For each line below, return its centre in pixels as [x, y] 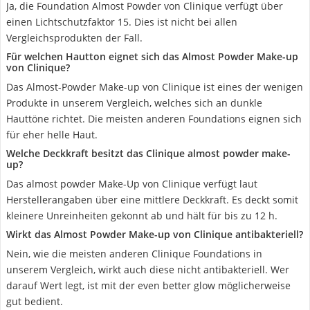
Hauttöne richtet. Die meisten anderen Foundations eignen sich [154, 119]
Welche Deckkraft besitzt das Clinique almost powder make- [148, 153]
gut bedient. [35, 301]
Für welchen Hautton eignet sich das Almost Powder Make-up [152, 56]
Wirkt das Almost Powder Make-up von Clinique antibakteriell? [155, 234]
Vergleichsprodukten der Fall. [74, 38]
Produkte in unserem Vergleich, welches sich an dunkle [134, 103]
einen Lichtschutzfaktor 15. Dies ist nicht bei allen [122, 22]
